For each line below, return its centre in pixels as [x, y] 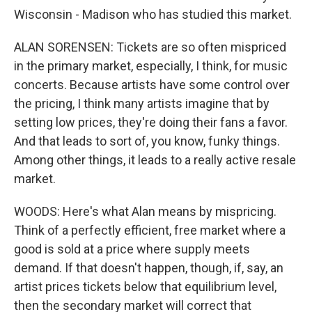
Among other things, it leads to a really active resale [155, 160]
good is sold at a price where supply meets [132, 249]
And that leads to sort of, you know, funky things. [147, 141]
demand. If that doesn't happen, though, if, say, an [149, 268]
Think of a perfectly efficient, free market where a [150, 230]
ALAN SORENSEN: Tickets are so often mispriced [150, 47]
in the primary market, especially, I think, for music [151, 66]
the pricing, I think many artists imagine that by [142, 103]
